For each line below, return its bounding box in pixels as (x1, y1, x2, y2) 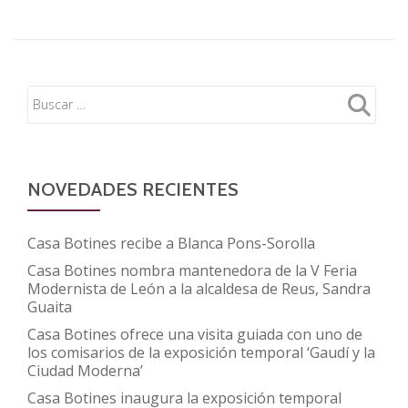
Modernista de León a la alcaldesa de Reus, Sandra (27, 278, 371, 299)
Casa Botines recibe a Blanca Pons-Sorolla (27, 232, 315, 253)
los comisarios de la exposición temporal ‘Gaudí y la (27, 342, 375, 362)
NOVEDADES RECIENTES (27, 178, 239, 200)
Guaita (27, 296, 72, 317)
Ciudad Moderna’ (27, 360, 143, 381)
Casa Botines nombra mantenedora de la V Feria (27, 260, 357, 280)
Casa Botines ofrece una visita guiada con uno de (27, 323, 362, 344)
